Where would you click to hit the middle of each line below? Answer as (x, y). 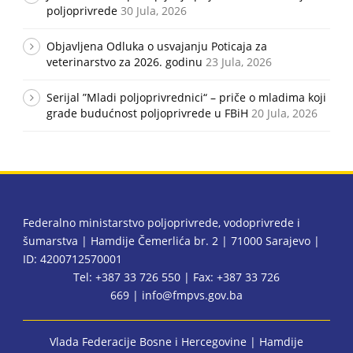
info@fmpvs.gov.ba (192, 295)
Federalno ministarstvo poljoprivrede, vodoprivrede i (162, 223)
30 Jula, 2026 (154, 11)
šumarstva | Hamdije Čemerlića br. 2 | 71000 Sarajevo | (171, 241)
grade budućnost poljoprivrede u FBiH (147, 113)
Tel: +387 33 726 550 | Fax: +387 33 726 (176, 277)
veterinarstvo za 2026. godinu (124, 62)
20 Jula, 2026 (284, 113)
